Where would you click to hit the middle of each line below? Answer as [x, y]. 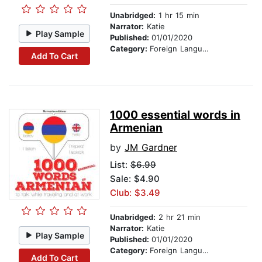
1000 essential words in [175, 115]
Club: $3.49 [135, 193]
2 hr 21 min [178, 217]
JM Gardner [151, 148]
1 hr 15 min [177, 15]
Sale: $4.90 [135, 179]
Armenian [136, 128]
